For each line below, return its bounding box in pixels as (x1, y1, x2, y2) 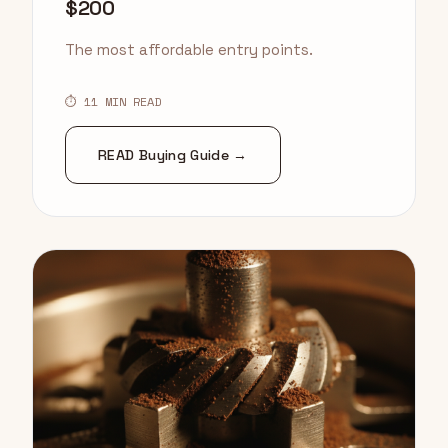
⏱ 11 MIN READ (65, 93, 161, 111)
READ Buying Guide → (98, 146, 248, 165)
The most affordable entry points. (65, 40, 313, 60)
